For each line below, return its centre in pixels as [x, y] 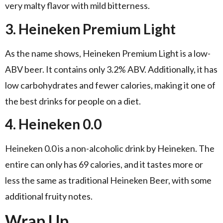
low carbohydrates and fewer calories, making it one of [110, 85]
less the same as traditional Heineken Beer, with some [108, 180]
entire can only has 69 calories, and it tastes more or [104, 165]
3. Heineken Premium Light [90, 29]
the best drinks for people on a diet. [73, 101]
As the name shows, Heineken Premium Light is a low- [108, 53]
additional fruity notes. [49, 196]
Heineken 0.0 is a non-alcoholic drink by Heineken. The [110, 149]
